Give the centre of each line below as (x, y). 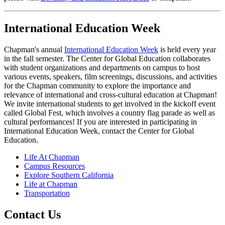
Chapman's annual (34, 50)
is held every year (187, 50)
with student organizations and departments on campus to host (102, 68)
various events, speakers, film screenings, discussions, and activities (110, 77)
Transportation (47, 193)
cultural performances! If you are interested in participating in (100, 122)
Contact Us (32, 215)
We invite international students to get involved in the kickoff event (110, 104)
